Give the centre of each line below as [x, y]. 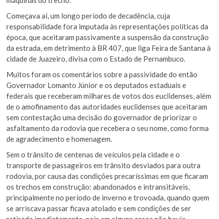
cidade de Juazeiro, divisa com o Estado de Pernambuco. [96, 58]
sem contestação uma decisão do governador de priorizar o [102, 117]
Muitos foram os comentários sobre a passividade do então [102, 74]
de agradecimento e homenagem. [59, 139]
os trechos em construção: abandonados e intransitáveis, [98, 186]
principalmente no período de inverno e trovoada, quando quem [108, 197]
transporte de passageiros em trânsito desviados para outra [104, 165]
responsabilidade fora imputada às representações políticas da [108, 26]
